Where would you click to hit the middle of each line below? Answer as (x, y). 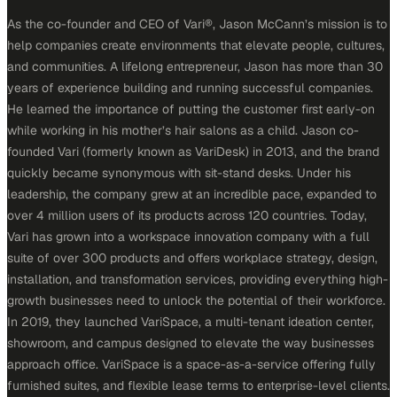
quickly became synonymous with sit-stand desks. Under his (179, 173)
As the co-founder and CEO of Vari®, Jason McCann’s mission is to (197, 24)
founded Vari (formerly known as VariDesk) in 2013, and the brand (193, 152)
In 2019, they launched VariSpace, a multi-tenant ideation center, (191, 322)
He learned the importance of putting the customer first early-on (191, 109)
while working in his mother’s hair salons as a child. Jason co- (183, 130)
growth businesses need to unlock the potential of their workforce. (196, 300)
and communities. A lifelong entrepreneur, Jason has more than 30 (195, 66)
